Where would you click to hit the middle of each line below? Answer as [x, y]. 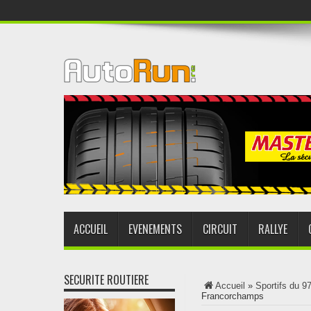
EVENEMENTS [155, 229]
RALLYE [273, 229]
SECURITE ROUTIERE [106, 280]
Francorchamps [233, 296]
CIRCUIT [220, 229]
